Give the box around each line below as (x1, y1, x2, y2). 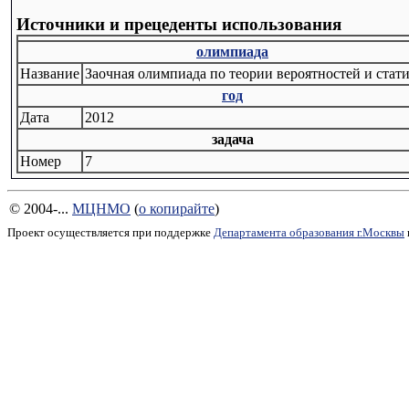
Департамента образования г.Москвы (214, 225, 404, 239)
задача (211, 131, 254, 147)
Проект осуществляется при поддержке (7, 225, 214, 239)
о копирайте (139, 201, 215, 216)
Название (20, 66, 79, 81)
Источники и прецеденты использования (16, 15, 341, 34)
